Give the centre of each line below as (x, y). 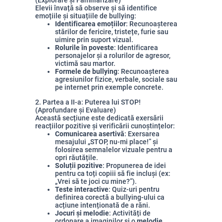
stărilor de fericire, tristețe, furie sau (112, 32)
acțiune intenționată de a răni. (103, 205)
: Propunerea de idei (134, 166)
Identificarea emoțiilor (90, 24)
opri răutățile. (77, 158)
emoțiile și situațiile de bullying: (86, 16)
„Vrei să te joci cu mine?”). (96, 181)
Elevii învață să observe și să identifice (96, 8)
